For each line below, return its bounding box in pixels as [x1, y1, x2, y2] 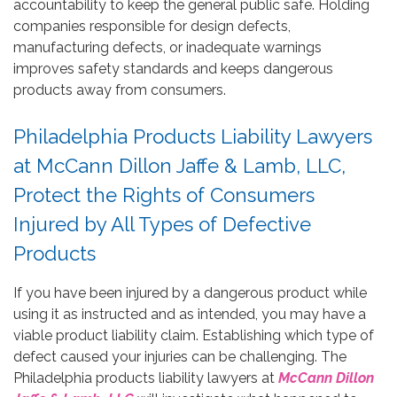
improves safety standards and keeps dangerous [13, 59, 333, 77]
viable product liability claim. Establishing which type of [13, 326, 374, 344]
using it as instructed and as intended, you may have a [13, 305, 366, 323]
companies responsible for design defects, [13, 17, 291, 35]
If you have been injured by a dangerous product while [13, 284, 367, 301]
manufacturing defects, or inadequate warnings [13, 38, 322, 56]
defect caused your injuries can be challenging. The [13, 347, 346, 365]
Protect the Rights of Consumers [13, 183, 315, 206]
